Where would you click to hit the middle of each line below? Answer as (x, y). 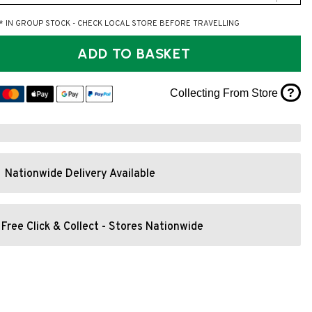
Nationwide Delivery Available (80, 174)
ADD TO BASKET (164, 54)
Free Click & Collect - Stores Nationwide (103, 227)
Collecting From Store (225, 93)
